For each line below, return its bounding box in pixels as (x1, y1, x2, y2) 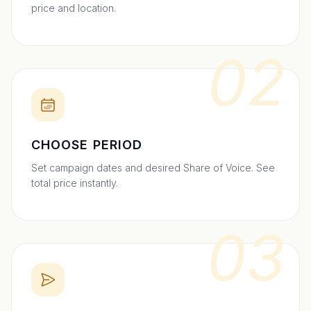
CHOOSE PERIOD (31, 137, 143, 153)
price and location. (31, 2, 116, 15)
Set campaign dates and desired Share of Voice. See (31, 162, 275, 174)
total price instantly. (31, 177, 118, 190)
